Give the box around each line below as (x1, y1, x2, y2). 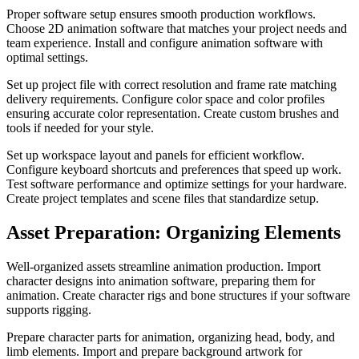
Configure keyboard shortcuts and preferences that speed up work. (6, 162, 341, 176)
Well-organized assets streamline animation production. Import (6, 259, 321, 273)
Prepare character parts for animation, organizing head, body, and (6, 329, 335, 344)
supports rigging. (6, 302, 91, 317)
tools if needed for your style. (6, 120, 154, 135)
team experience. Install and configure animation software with (6, 35, 323, 50)
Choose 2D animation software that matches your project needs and (6, 21, 347, 35)
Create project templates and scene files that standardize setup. (6, 191, 319, 205)
